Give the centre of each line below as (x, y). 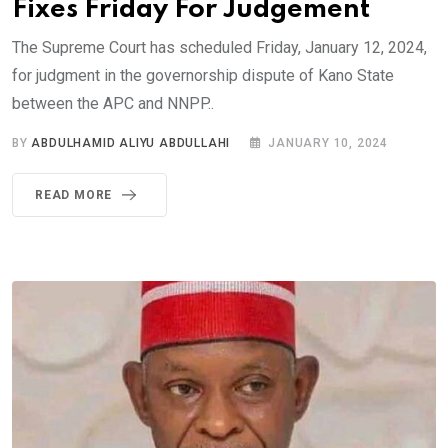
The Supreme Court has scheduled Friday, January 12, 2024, (219, 48)
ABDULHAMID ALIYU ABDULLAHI (131, 143)
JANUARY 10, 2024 (328, 143)
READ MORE (74, 195)
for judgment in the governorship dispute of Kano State (203, 76)
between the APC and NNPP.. (113, 104)
